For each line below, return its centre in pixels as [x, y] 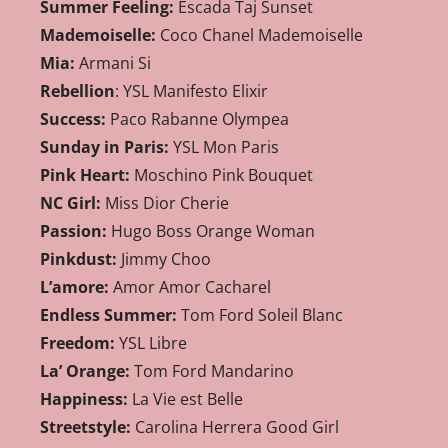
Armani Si [113, 63]
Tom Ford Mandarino [212, 371]
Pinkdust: [78, 259]
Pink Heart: [85, 175]
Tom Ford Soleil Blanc [260, 315]
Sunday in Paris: [104, 147]
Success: [73, 119]
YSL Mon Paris [224, 147]
